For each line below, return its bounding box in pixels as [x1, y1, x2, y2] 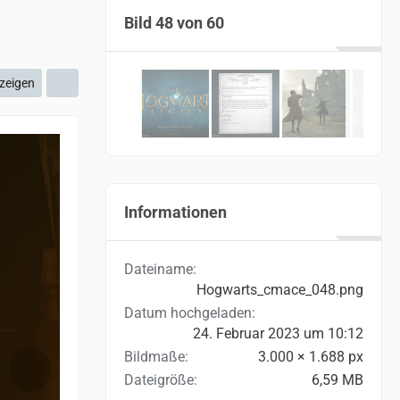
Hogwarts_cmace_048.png [196, 281, 363, 298]
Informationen [124, 203, 227, 221]
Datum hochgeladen [124, 304, 252, 321]
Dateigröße [124, 371, 194, 388]
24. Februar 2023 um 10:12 [193, 325, 363, 342]
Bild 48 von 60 [124, 13, 224, 32]
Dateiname [124, 261, 193, 278]
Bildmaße [124, 348, 185, 365]
